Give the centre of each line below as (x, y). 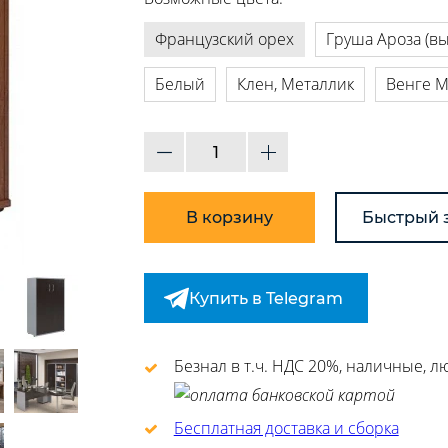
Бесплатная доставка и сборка (286, 427)
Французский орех (224, 39)
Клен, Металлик (295, 84)
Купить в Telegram (266, 298)
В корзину (229, 218)
